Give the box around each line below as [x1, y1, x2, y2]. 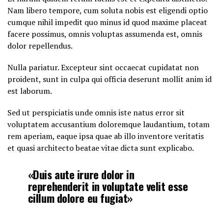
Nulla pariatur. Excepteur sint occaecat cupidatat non [7, 61, 199, 73]
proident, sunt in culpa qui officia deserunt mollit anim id [7, 73, 212, 84]
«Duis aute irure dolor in [27, 165, 135, 182]
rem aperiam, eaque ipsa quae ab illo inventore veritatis [7, 130, 204, 141]
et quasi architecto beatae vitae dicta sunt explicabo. [7, 142, 194, 153]
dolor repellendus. [7, 40, 73, 51]
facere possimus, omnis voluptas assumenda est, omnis [7, 28, 202, 39]
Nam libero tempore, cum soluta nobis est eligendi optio [7, 4, 208, 16]
